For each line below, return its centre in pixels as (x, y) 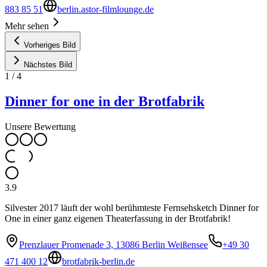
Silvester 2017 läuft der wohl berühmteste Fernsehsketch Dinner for (132, 207)
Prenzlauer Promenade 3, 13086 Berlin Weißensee (114, 244)
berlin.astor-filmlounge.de (105, 9)
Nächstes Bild (48, 64)
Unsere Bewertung (40, 126)
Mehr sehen (27, 26)
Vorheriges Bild (50, 45)
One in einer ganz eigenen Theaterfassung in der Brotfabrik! (118, 218)
